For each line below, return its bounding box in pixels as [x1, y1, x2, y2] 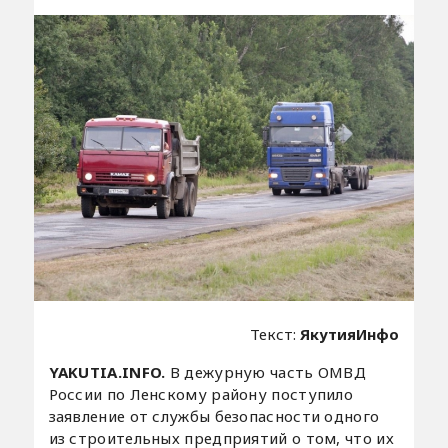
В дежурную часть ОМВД [169, 361, 367, 382]
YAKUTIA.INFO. [48, 361, 170, 382]
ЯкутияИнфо [300, 323, 400, 344]
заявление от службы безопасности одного [48, 405, 380, 426]
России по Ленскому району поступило [48, 383, 354, 404]
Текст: [250, 323, 301, 344]
